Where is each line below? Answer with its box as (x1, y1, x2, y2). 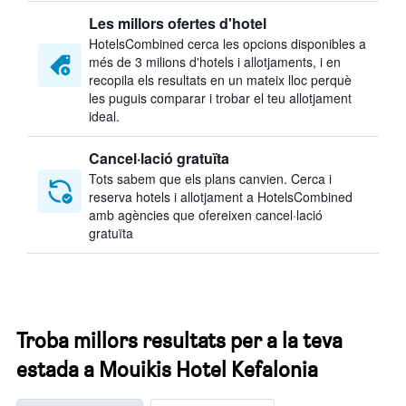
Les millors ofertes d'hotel (89, 13, 266, 34)
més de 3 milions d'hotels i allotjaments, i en (89, 53, 341, 71)
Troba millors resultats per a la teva (16, 327, 343, 353)
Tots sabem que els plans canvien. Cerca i (89, 169, 332, 188)
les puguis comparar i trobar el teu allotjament (89, 89, 352, 107)
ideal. (89, 107, 120, 125)
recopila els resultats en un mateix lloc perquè (89, 71, 352, 89)
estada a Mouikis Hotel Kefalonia (16, 356, 318, 382)
